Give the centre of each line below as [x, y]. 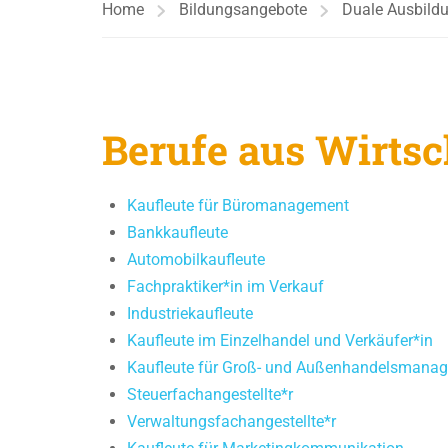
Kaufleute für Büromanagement [238, 205]
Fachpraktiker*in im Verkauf [225, 286]
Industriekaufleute [190, 313]
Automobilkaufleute [196, 259]
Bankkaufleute [177, 232]
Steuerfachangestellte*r [210, 394]
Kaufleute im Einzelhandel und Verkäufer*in [280, 340]
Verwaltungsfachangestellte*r [231, 421]
